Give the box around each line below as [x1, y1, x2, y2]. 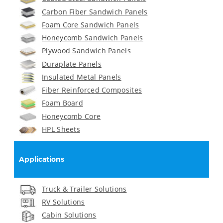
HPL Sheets [42, 124, 80, 134]
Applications [19, 154, 64, 164]
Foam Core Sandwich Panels [42, 19, 139, 29]
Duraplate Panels [42, 59, 102, 69]
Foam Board [42, 98, 83, 108]
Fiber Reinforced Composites [42, 85, 142, 95]
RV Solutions [42, 197, 85, 207]
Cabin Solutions [42, 210, 97, 220]
